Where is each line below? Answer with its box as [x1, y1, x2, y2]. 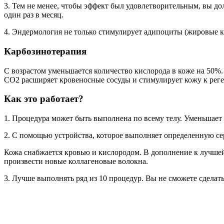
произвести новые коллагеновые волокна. [4, 156, 148, 165]
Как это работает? [4, 93, 83, 104]
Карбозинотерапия [4, 45, 86, 56]
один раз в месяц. [4, 10, 63, 19]
